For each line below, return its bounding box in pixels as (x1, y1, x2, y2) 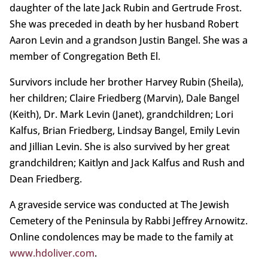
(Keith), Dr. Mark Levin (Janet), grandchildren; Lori (9, 108, 233, 121)
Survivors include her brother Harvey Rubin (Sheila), (9, 75, 243, 89)
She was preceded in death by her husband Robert (9, 17, 239, 31)
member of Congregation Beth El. (9, 50, 160, 63)
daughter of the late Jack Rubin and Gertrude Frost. (9, 1, 242, 15)
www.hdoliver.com (9, 246, 95, 260)
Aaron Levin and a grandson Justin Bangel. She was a (9, 33, 248, 47)
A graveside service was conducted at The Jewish (9, 198, 229, 212)
